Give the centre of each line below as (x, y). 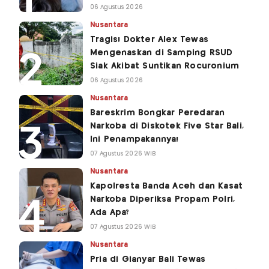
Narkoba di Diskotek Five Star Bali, (167, 126)
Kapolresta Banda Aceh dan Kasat (167, 186)
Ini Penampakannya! (134, 140)
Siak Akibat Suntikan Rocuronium (165, 66)
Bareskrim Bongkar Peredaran (158, 113)
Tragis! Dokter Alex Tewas (149, 40)
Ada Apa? (110, 213)
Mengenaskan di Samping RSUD (162, 53)
